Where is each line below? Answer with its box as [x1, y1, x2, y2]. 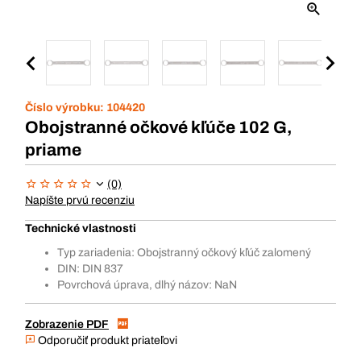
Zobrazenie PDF [25, 318, 109, 330]
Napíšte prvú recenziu [25, 194, 135, 206]
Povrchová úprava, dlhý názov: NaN [57, 279, 237, 291]
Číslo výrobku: [25, 102, 106, 114]
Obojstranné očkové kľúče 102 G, [25, 118, 292, 136]
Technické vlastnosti [25, 222, 136, 234]
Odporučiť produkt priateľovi [35, 334, 177, 346]
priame [25, 141, 81, 159]
